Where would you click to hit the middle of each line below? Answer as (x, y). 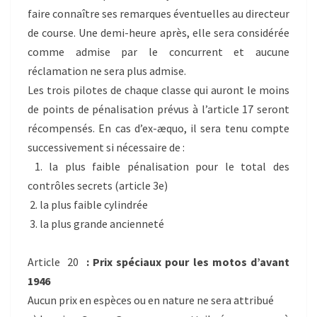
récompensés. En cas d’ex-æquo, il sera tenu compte (158, 128)
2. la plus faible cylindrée (88, 205)
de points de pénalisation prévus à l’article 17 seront (158, 109)
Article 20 (57, 262)
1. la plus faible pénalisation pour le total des (158, 167)
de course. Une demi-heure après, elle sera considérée (158, 33)
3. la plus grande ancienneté (96, 224)
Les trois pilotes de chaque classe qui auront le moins (158, 90)
